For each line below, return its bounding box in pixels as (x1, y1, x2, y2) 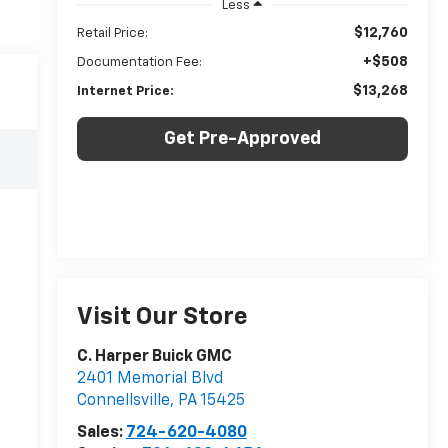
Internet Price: (76, 84, 174, 98)
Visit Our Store (76, 305, 248, 330)
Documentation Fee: (76, 55, 202, 69)
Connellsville (76, 393, 170, 410)
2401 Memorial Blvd (76, 371, 223, 388)
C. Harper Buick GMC (76, 349, 232, 366)
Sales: (76, 425, 126, 442)
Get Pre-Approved (163, 129, 321, 148)
